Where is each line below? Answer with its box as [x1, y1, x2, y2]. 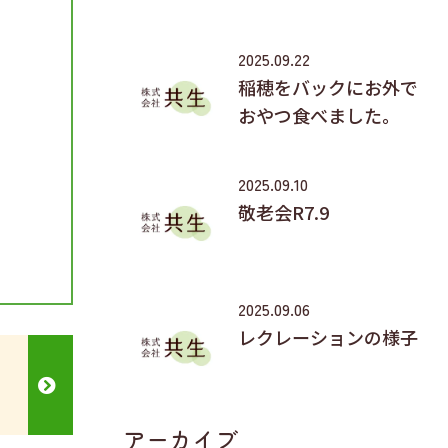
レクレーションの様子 [238, 323, 418, 350]
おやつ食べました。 [238, 101, 400, 128]
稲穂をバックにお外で [238, 73, 418, 100]
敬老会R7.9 [238, 198, 329, 225]
